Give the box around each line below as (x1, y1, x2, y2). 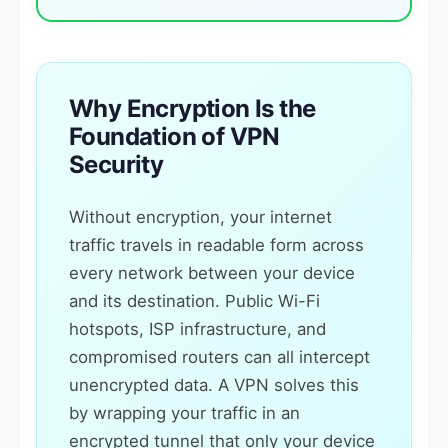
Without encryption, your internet (69, 207, 332, 227)
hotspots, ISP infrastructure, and (69, 319, 326, 339)
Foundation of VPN (69, 122, 280, 151)
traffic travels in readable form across (69, 235, 364, 255)
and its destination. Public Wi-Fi (69, 291, 320, 311)
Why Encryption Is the (69, 94, 316, 123)
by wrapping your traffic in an (69, 403, 300, 423)
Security (69, 150, 164, 179)
